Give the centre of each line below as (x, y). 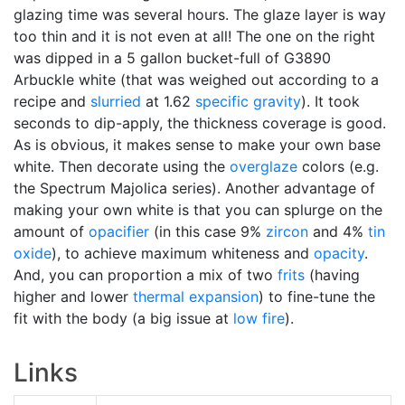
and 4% (338, 231)
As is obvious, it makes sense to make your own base (197, 144)
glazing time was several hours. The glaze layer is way (200, 14)
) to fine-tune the (317, 296)
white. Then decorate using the (122, 166)
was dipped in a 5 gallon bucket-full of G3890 (172, 57)
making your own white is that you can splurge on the (198, 209)
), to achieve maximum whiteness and (183, 253)
